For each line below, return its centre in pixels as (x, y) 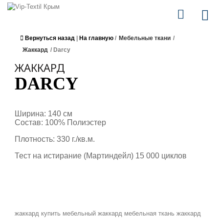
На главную (96, 38)
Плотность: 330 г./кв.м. (55, 139)
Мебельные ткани (145, 38)
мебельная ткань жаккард (163, 213)
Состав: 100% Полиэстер (60, 122)
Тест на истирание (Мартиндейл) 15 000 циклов (101, 156)
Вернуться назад (50, 38)
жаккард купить (38, 213)
